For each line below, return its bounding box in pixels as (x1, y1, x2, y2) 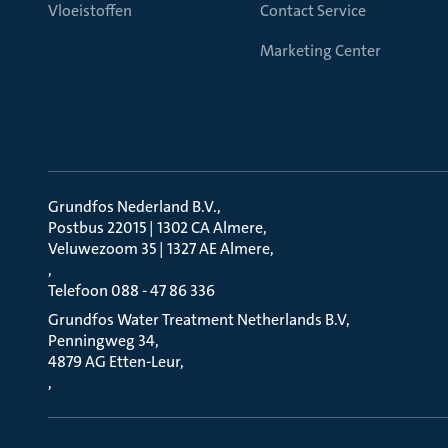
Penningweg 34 (48, 330, 155, 351)
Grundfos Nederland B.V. (48, 196, 217, 217)
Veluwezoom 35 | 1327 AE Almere (48, 238, 270, 259)
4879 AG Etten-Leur (48, 351, 180, 372)
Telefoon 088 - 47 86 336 (48, 280, 215, 301)
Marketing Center (260, 40, 381, 61)
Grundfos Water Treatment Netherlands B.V (48, 309, 346, 330)
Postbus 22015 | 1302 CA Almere (48, 217, 263, 238)
